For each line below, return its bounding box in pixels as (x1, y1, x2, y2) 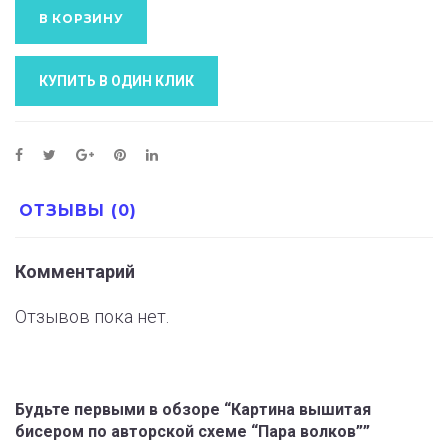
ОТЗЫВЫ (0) (19, 201, 137, 221)
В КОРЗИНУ (39, 11, 124, 27)
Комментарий (15, 260, 135, 282)
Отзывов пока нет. (15, 306, 169, 328)
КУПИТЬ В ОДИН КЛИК (39, 73, 194, 90)
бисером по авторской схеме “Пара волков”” (15, 422, 370, 442)
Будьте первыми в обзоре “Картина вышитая (15, 400, 371, 420)
